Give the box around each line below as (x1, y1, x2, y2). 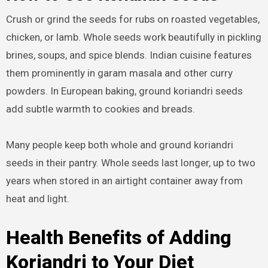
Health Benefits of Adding (5, 226, 232, 249)
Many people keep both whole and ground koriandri (5, 138, 233, 151)
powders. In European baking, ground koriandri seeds (5, 84, 243, 97)
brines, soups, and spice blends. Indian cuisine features (5, 48, 252, 61)
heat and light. (5, 192, 69, 205)
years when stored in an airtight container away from (5, 174, 243, 187)
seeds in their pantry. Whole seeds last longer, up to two (5, 156, 255, 169)
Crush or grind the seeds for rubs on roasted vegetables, (5, 13, 260, 25)
